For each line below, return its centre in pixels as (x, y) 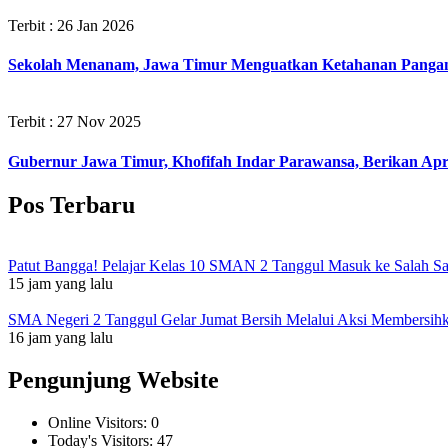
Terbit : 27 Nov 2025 (74, 122)
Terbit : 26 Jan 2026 (71, 25)
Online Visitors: (99, 422)
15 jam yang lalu (60, 283)
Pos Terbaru (71, 204)
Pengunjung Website (113, 379)
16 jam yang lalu (60, 337)
